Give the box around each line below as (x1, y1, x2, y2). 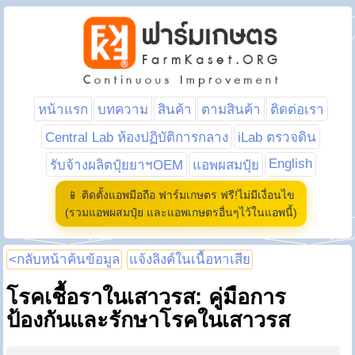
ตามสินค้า (200, 102, 261, 117)
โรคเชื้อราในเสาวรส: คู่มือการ (6, 285, 287, 310)
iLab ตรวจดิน (238, 130, 316, 145)
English (268, 156, 312, 171)
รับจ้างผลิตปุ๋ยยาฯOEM (49, 158, 183, 173)
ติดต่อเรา (269, 102, 324, 117)
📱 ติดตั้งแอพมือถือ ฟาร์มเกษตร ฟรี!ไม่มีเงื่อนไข (67, 189, 295, 201)
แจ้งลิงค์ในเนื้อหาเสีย (129, 252, 251, 267)
